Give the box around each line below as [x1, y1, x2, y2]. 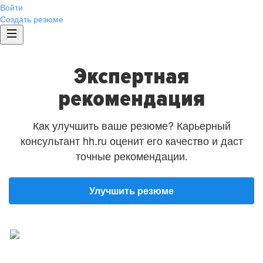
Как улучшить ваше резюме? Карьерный [32, 117, 231, 133]
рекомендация [58, 85, 205, 112]
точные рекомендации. [75, 148, 188, 163]
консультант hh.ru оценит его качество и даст [20, 133, 243, 148]
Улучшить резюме [89, 184, 174, 197]
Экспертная [74, 62, 189, 90]
